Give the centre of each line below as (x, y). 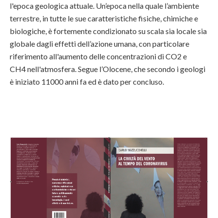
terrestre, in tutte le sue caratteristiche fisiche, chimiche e (104, 18)
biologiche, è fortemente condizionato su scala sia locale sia (108, 31)
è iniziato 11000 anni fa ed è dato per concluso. (87, 82)
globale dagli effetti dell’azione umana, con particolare (100, 44)
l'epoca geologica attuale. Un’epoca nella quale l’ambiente (104, 6)
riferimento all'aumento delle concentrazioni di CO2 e (98, 56)
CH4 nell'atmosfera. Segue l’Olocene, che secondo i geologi (108, 69)
